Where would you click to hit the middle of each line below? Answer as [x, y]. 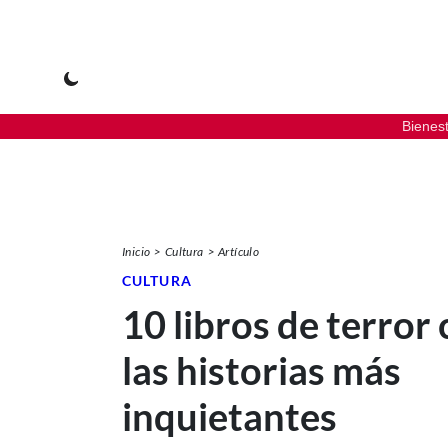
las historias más [261, 370]
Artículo [239, 251]
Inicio [136, 251]
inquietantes [229, 416]
